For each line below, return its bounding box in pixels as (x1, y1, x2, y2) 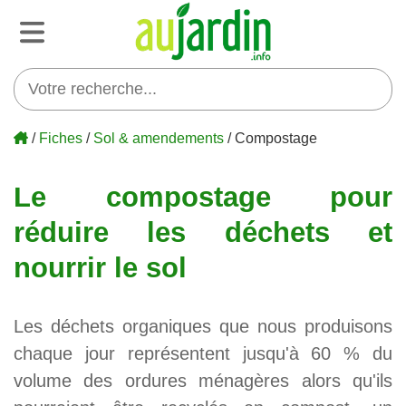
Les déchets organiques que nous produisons (14, 316, 392, 337)
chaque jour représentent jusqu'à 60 (14, 343, 332, 364)
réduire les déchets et (14, 216, 392, 247)
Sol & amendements (93, 130, 225, 146)
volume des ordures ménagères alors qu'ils (14, 371, 392, 391)
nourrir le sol (14, 251, 187, 283)
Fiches (39, 130, 83, 146)
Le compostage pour (14, 180, 392, 212)
